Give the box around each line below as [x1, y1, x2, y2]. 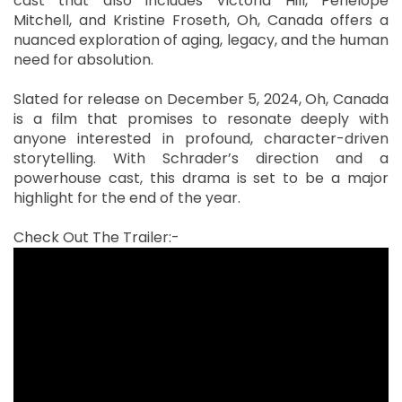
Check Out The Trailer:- [13, 226, 183, 248]
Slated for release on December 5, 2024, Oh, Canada [13, 88, 389, 109]
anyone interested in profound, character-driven [13, 127, 389, 149]
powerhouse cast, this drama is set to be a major [13, 167, 389, 188]
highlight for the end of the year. [13, 187, 240, 208]
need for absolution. [13, 48, 153, 70]
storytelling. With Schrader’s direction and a [13, 147, 389, 169]
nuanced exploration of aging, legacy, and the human [13, 29, 389, 50]
